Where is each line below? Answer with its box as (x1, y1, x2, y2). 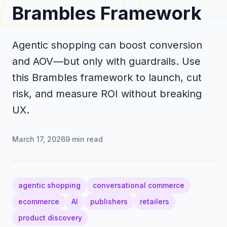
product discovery (18, 213, 82, 222)
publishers (90, 197, 128, 206)
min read (70, 134, 103, 143)
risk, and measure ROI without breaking (12, 87, 202, 100)
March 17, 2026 (12, 134, 65, 143)
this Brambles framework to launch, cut (12, 71, 202, 84)
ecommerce (18, 197, 59, 206)
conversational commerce (93, 180, 184, 190)
